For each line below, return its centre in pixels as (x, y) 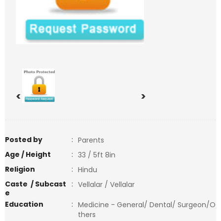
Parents (91, 140)
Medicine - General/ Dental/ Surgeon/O (147, 205)
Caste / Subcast (36, 184)
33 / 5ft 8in (97, 155)
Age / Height (28, 154)
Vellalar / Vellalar (106, 184)
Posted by (24, 140)
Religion (20, 169)
